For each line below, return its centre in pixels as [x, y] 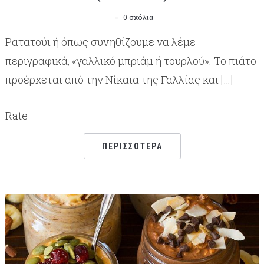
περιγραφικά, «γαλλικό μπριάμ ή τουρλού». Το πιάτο [131, 60]
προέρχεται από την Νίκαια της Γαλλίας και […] [119, 79]
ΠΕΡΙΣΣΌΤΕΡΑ [132, 146]
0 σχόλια [138, 17]
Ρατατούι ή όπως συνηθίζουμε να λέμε [100, 42]
